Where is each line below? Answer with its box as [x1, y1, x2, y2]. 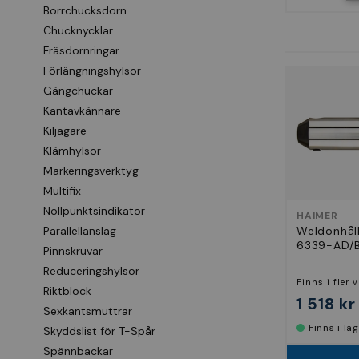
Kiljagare [43, 123, 87, 138]
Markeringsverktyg [43, 163, 139, 178]
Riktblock [43, 284, 91, 298]
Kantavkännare [43, 103, 121, 118]
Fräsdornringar [43, 43, 119, 58]
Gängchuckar [43, 83, 113, 98]
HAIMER [296, 209, 338, 223]
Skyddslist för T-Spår [43, 324, 155, 338]
